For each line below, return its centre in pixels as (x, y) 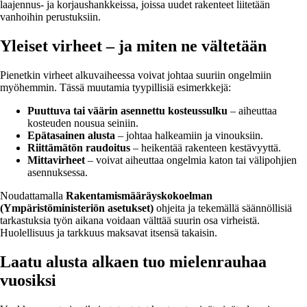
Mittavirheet (56, 160)
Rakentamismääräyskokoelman (139, 196)
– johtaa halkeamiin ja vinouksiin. (189, 136)
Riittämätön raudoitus (79, 148)
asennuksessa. (58, 173)
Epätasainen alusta (71, 136)
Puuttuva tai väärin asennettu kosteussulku (127, 111)
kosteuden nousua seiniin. (83, 123)
